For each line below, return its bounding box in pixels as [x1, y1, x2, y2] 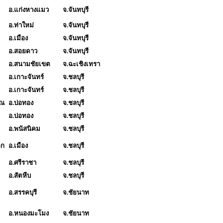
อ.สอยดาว [8, 47, 37, 55]
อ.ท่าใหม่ [8, 21, 34, 29]
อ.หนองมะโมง [8, 209, 49, 217]
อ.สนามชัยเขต [8, 60, 50, 68]
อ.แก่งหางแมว [8, 5, 49, 13]
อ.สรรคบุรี [8, 188, 37, 196]
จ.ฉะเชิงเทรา [63, 60, 100, 68]
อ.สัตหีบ [8, 171, 31, 179]
